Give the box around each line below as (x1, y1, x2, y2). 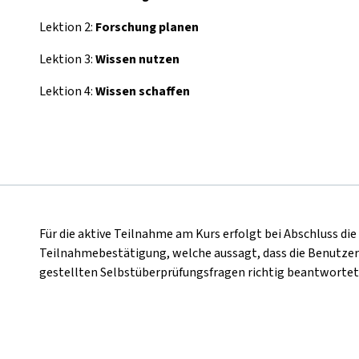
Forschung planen (95, 18, 199, 36)
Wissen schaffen (95, 83, 190, 100)
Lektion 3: (39, 50, 95, 68)
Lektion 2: (39, 18, 95, 36)
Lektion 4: (39, 83, 95, 100)
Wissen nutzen (95, 50, 179, 68)
